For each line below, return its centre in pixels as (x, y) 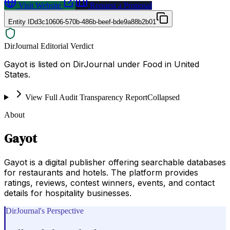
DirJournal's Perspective (45, 210)
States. (17, 74)
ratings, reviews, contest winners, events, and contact (109, 183)
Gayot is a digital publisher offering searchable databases (115, 162)
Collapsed (163, 97)
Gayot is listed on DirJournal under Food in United (102, 64)
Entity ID (21, 22)
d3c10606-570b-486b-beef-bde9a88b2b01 (95, 22)
